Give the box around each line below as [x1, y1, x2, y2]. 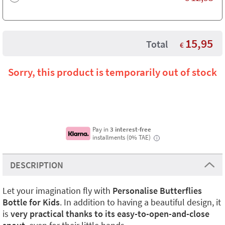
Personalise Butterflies [113, 185, 202, 196]
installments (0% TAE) [92, 133, 153, 141]
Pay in [92, 125, 110, 133]
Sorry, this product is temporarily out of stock [8, 65, 217, 79]
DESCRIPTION [10, 159, 63, 171]
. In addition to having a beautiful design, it [60, 196, 221, 208]
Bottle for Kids [3, 196, 60, 208]
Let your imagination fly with [3, 185, 113, 196]
